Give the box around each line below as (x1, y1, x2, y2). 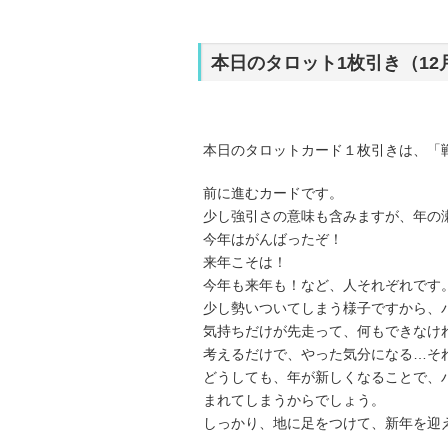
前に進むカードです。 (203, 185, 343, 201)
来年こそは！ (203, 254, 287, 270)
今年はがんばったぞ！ (203, 231, 343, 247)
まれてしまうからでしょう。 (203, 392, 385, 408)
